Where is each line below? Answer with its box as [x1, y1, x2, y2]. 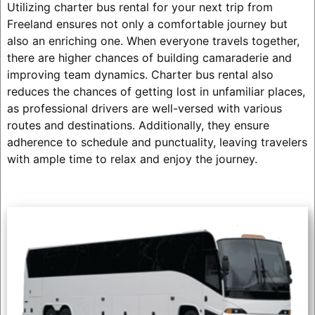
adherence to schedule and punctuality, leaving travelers [6, 134, 307, 149]
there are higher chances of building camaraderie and [6, 50, 292, 65]
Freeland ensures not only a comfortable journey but [6, 16, 288, 31]
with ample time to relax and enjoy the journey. [6, 151, 257, 166]
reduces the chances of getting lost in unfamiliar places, [6, 84, 305, 98]
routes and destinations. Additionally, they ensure [6, 117, 269, 132]
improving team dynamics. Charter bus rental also [6, 67, 274, 82]
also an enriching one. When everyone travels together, [6, 33, 300, 48]
